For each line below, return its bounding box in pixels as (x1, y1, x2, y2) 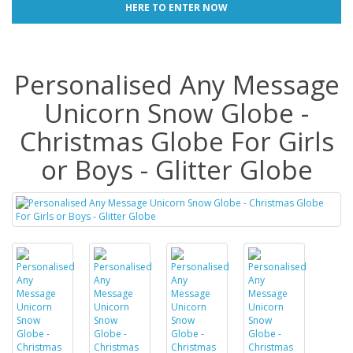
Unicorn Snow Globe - (44, 95, 309, 131)
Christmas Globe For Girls (19, 123, 334, 159)
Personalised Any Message (13, 66, 340, 102)
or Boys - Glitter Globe (40, 151, 313, 188)
